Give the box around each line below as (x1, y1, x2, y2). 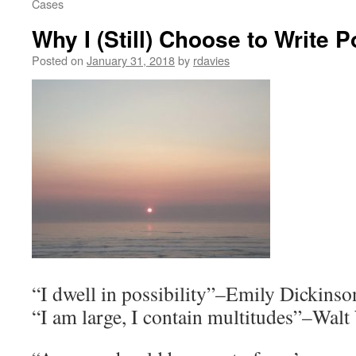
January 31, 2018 (87, 52, 175, 68)
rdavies (193, 52, 230, 68)
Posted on (32, 52, 83, 68)
